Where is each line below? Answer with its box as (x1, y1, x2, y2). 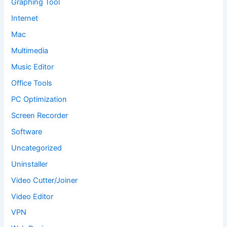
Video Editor (11, 192, 54, 201)
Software (11, 127, 43, 136)
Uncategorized (11, 143, 62, 153)
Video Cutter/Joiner (11, 175, 78, 185)
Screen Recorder (11, 110, 68, 120)
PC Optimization (11, 94, 67, 104)
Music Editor (11, 62, 54, 72)
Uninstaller (11, 159, 48, 169)
